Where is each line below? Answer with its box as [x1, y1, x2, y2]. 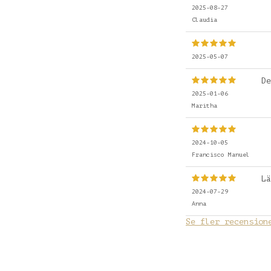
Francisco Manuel [192, 151, 250, 158]
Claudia [192, 16, 217, 23]
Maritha [192, 102, 217, 109]
